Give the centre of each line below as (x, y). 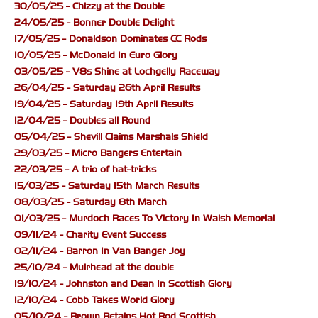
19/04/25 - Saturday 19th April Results (104, 104)
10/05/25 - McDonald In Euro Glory (96, 55)
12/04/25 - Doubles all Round (82, 121)
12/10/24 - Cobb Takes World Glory (94, 300)
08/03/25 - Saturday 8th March (91, 202)
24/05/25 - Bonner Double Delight (94, 23)
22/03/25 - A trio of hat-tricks (85, 170)
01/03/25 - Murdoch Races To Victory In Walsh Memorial (144, 219)
